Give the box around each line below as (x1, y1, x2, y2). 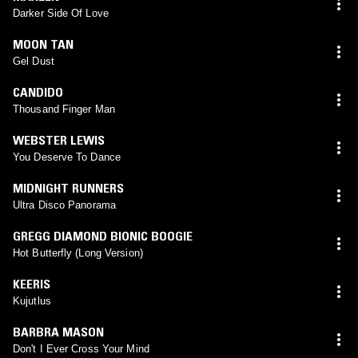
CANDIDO (13, 83, 63, 100)
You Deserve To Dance (13, 150, 121, 163)
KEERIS (13, 275, 50, 292)
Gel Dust (13, 54, 54, 67)
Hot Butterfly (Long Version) (13, 246, 143, 259)
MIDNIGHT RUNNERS (13, 179, 124, 196)
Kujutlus (13, 294, 51, 307)
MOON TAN (13, 35, 74, 52)
